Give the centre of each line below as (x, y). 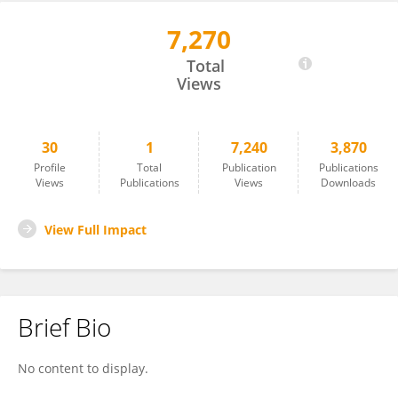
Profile (50, 167)
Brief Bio (64, 327)
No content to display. (83, 368)
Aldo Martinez (80, 48)
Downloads (348, 183)
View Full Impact (96, 230)
